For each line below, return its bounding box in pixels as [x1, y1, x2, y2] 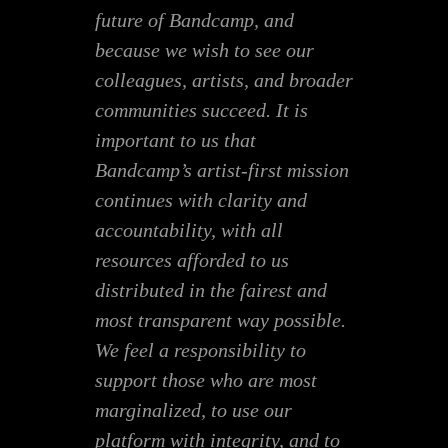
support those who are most [95, 368, 317, 391]
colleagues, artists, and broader [95, 68, 353, 91]
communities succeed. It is [95, 98, 308, 121]
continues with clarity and [95, 188, 307, 211]
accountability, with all [95, 218, 283, 241]
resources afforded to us [95, 248, 289, 271]
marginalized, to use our [95, 398, 292, 421]
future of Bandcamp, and [95, 8, 294, 31]
